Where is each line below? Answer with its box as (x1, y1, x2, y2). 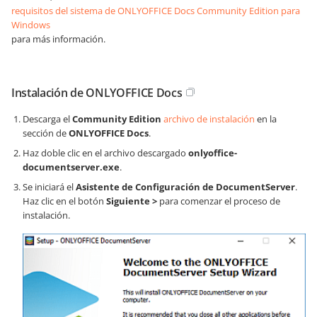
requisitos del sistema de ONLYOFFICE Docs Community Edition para (11, 4, 300, 17)
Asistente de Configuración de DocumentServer (76, 180, 295, 193)
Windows (11, 18, 50, 31)
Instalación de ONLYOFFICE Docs (11, 85, 183, 100)
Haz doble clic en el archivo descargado (23, 146, 188, 159)
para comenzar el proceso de (157, 195, 280, 207)
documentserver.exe (23, 161, 120, 173)
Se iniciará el (23, 180, 76, 193)
